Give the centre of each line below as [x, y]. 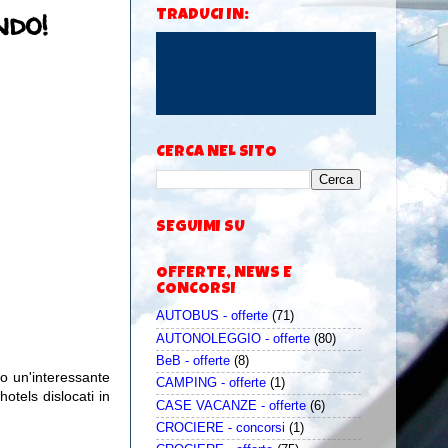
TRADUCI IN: [202, 16]
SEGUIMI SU [200, 228]
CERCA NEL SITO [216, 153]
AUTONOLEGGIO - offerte [233, 338]
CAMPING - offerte [211, 383]
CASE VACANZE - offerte [231, 405]
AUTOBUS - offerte [212, 316]
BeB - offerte [193, 361]
